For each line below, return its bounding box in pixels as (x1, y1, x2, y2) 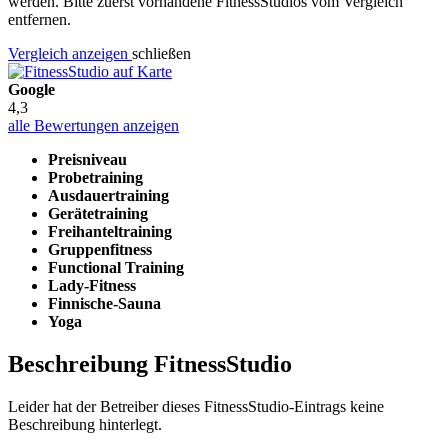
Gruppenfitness (48, 240, 152, 258)
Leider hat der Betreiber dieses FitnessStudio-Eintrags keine (8, 397, 384, 415)
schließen (132, 44, 191, 62)
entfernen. (8, 10, 71, 28)
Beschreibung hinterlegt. (8, 415, 162, 433)
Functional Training (48, 258, 184, 276)
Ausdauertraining (48, 186, 169, 204)
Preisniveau (48, 150, 127, 168)
